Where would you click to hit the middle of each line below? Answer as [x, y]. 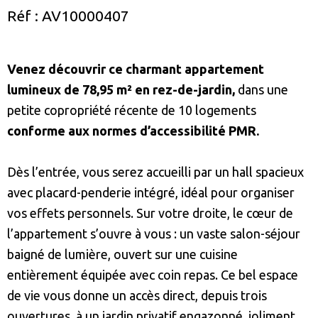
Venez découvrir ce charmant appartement [136, 69]
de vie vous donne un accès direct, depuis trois [137, 296]
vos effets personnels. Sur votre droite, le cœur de [150, 213]
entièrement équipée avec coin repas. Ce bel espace [153, 275]
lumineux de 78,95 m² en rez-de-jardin [120, 90]
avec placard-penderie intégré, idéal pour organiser [151, 193]
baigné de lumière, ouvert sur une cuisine [122, 254]
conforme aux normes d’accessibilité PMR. [133, 131]
